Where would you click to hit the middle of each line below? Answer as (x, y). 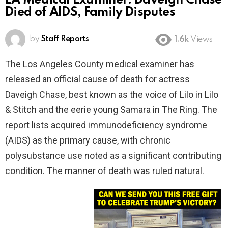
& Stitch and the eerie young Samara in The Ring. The (111, 110)
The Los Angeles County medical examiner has (100, 64)
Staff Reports (65, 39)
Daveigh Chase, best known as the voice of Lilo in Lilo (112, 95)
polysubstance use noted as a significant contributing (113, 156)
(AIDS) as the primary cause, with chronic (88, 140)
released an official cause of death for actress (97, 79)
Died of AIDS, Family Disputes (90, 13)
